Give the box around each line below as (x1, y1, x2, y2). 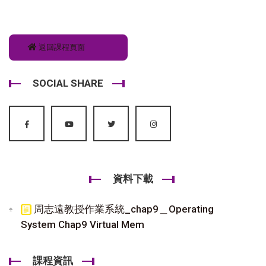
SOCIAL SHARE (33, 77, 103, 89)
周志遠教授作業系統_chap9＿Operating (31, 202, 214, 215)
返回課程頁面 (37, 42, 85, 52)
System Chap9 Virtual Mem (21, 218, 144, 230)
